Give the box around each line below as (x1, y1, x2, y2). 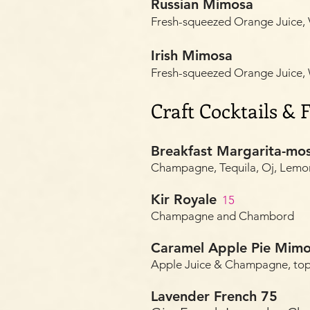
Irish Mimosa (151, 47, 232, 64)
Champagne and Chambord (151, 209, 294, 223)
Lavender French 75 (151, 288, 277, 304)
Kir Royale (151, 191, 217, 208)
